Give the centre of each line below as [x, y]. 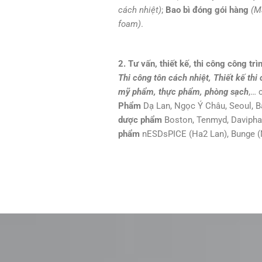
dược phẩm [140, 120]
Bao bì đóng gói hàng [207, 10]
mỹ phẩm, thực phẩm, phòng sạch [183, 92]
